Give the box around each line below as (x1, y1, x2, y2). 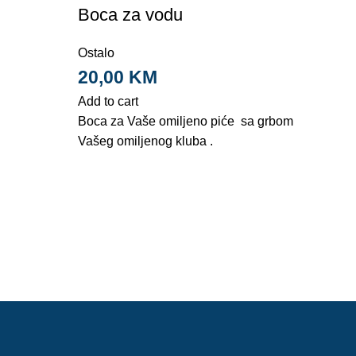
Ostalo (77, 45, 114, 60)
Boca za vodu (77, 4, 183, 25)
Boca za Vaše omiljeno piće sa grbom (77, 114, 293, 128)
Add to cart (77, 94, 138, 108)
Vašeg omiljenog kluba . (77, 133, 213, 148)
